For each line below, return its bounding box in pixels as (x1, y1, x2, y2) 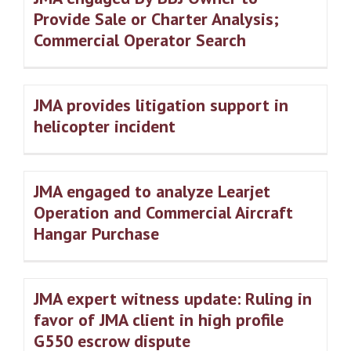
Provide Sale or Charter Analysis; (34, 8, 279, 31)
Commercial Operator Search (34, 29, 246, 52)
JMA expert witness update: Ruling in (34, 288, 312, 310)
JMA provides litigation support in (34, 94, 288, 117)
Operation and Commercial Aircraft (34, 201, 293, 224)
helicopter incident (34, 115, 175, 138)
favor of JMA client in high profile (34, 309, 284, 331)
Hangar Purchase (34, 223, 159, 245)
